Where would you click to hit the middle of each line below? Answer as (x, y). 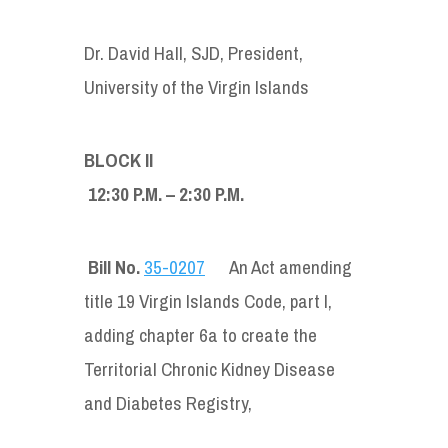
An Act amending (290, 266)
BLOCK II (200, 159)
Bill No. (114, 266)
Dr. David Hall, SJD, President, (193, 52)
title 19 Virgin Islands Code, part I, (208, 300)
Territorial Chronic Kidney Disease (209, 368)
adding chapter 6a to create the (200, 334)
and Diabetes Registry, (168, 402)
